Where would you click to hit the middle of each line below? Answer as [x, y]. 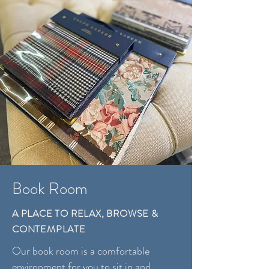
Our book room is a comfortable [81, 251]
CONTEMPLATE [49, 229]
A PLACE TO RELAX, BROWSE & [85, 213]
